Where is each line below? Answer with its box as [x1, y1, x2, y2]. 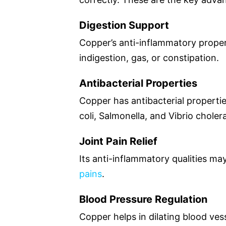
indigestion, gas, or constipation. [79, 52, 219, 63]
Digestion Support [79, 19, 169, 31]
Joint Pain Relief [79, 135, 157, 147]
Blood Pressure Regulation [79, 193, 207, 205]
